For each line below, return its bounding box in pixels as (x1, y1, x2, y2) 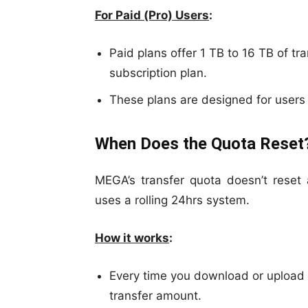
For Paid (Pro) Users (95, 8, 209, 23)
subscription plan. (109, 66, 207, 80)
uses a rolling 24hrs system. (95, 193, 250, 208)
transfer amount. (109, 289, 201, 303)
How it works (95, 231, 169, 245)
